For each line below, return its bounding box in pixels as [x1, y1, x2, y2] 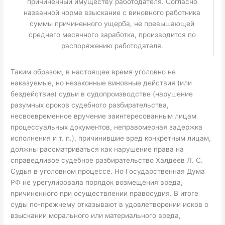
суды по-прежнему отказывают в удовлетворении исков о [11, 200, 209, 209]
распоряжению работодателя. [61, 41, 163, 50]
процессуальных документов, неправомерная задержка [11, 123, 203, 132]
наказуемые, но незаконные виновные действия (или [11, 79, 192, 87]
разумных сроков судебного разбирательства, [11, 101, 169, 109]
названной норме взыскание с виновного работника [24, 8, 201, 17]
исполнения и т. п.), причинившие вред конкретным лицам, [11, 134, 211, 143]
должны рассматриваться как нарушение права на [11, 145, 184, 154]
